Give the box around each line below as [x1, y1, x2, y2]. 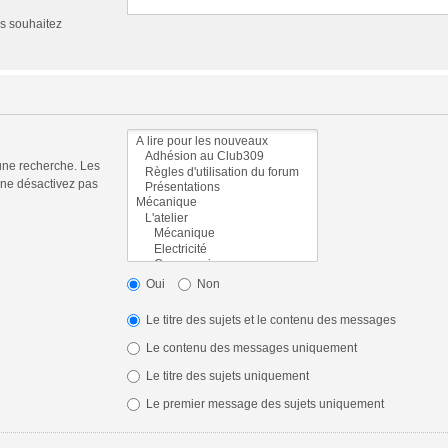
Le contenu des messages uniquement [142, 340, 357, 355]
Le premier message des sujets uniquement [142, 396, 384, 411]
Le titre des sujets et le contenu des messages [142, 312, 396, 327]
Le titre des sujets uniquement [142, 368, 309, 383]
